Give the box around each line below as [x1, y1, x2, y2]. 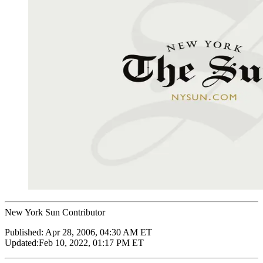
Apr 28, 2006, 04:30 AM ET [45, 227, 152, 237]
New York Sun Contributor [5, 207, 105, 217]
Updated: [5, 237, 39, 248]
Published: [5, 227, 45, 237]
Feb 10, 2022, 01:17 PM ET [39, 237, 144, 248]
